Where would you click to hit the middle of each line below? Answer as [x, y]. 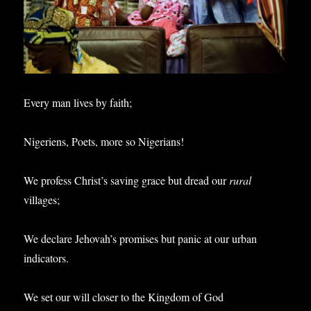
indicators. [47, 258]
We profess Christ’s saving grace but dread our [127, 180]
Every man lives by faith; [78, 102]
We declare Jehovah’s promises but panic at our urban [141, 238]
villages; [42, 199]
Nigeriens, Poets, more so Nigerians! [104, 141]
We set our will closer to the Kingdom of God [124, 296]
